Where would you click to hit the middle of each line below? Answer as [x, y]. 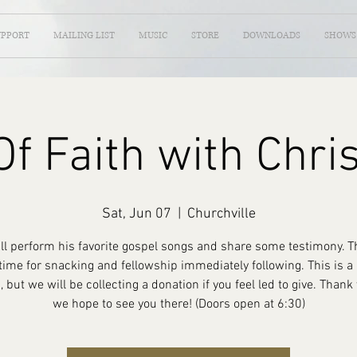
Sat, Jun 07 [136, 214]
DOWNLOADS [272, 35]
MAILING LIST [84, 35]
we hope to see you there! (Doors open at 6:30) [178, 304]
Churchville [221, 214]
